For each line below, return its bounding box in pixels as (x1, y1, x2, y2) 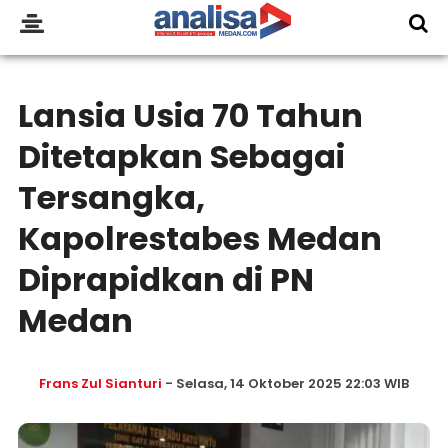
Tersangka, (17, 175, 205, 220)
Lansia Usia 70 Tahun (17, 93, 363, 138)
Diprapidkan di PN (17, 257, 314, 302)
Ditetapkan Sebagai (17, 134, 345, 179)
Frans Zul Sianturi (38, 374, 162, 393)
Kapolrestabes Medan (17, 216, 382, 261)
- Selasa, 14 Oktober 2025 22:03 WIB (161, 374, 409, 393)
